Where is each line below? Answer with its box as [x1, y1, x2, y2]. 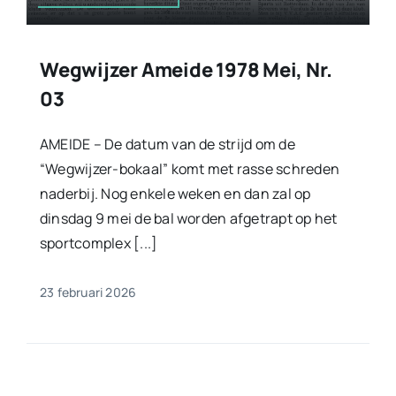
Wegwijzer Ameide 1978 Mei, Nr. [39, 56, 332, 83]
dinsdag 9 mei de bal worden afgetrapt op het [39, 208, 338, 228]
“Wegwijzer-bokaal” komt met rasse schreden [39, 158, 340, 179]
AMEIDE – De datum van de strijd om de [39, 133, 295, 154]
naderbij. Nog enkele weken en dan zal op [39, 183, 311, 203]
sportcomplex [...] [39, 232, 158, 253]
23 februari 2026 [39, 283, 137, 301]
